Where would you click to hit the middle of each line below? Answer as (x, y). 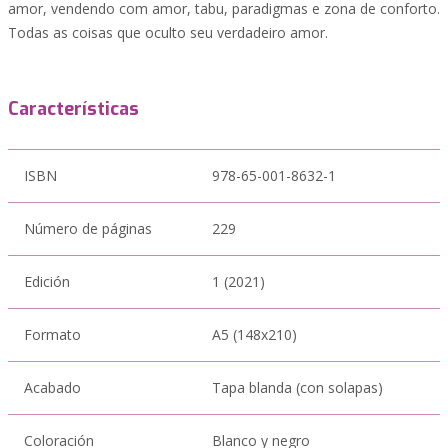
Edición (47, 281)
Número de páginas (88, 228)
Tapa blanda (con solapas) (297, 387)
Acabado (52, 387)
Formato (52, 334)
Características (73, 109)
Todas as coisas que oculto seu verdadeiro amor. (168, 32)
